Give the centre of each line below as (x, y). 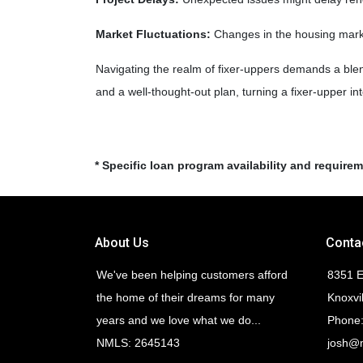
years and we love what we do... (179, 320)
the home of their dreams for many (186, 297)
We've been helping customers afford (192, 275)
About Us (122, 243)
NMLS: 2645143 (138, 343)
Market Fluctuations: (153, 34)
